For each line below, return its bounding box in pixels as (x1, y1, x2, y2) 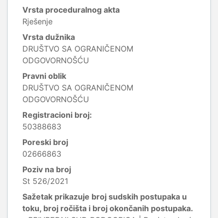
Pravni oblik (22, 71, 66, 81)
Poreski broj (22, 137, 68, 147)
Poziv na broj (22, 164, 71, 174)
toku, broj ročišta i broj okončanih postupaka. (22, 203, 193, 213)
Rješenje (22, 17, 53, 26)
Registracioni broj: (22, 110, 92, 120)
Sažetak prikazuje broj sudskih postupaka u (22, 192, 187, 201)
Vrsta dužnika (22, 32, 75, 42)
